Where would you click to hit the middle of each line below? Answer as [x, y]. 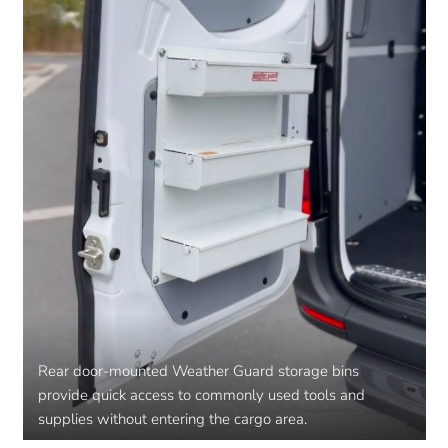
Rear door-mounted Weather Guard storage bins [198, 370]
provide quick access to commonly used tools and [201, 394]
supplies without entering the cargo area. [172, 418]
